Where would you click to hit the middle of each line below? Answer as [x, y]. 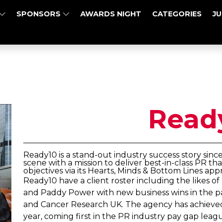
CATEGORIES [177, 14]
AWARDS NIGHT [111, 14]
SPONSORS [40, 14]
